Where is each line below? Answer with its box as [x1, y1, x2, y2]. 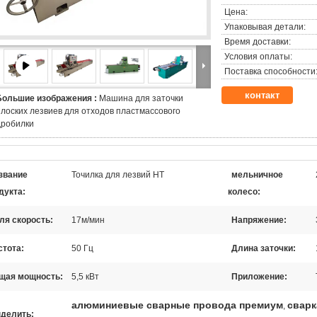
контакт [245, 90, 279, 100]
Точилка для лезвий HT [71, 170, 164, 180]
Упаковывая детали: [224, 22, 306, 32]
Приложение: [231, 272, 287, 282]
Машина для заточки [99, 93, 183, 103]
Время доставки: [224, 37, 291, 47]
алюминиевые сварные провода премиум [71, 299, 283, 311]
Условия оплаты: [224, 52, 292, 62]
